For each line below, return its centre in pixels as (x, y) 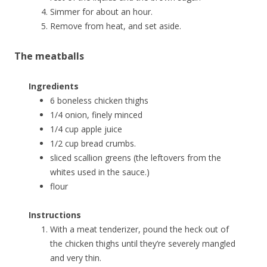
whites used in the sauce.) (100, 172)
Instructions (55, 215)
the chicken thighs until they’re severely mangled (143, 244)
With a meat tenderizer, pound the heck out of (139, 229)
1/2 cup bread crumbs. (93, 144)
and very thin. (76, 258)
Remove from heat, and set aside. (116, 26)
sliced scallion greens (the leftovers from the (136, 158)
